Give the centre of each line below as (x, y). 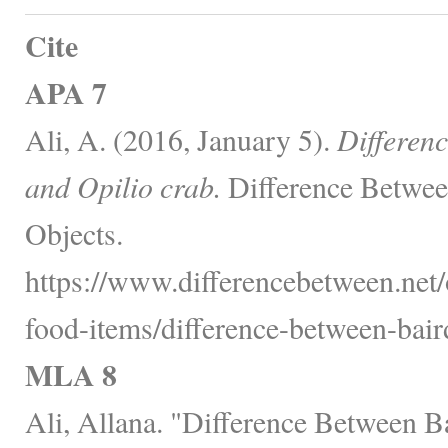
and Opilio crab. (123, 185)
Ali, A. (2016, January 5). (181, 138)
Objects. (74, 232)
